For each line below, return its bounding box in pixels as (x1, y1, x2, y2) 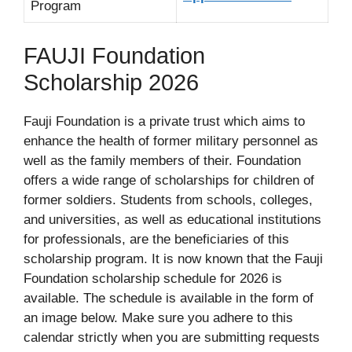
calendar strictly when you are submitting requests (24, 330, 320, 346)
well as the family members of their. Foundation (24, 153, 301, 169)
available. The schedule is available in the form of (24, 291, 313, 306)
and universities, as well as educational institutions (24, 212, 321, 228)
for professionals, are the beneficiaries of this (24, 232, 289, 247)
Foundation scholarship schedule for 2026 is (24, 271, 282, 287)
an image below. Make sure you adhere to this (24, 310, 293, 326)
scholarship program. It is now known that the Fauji (24, 251, 323, 267)
